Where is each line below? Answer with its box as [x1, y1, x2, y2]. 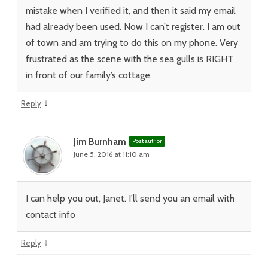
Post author [132, 137, 162, 145]
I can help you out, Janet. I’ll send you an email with [26, 193, 234, 204]
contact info [26, 209, 75, 220]
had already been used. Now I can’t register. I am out [26, 21, 240, 32]
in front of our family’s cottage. [26, 69, 152, 81]
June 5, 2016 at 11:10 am [74, 150, 150, 159]
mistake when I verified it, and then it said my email [26, 5, 236, 16]
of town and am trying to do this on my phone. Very [26, 37, 238, 48]
